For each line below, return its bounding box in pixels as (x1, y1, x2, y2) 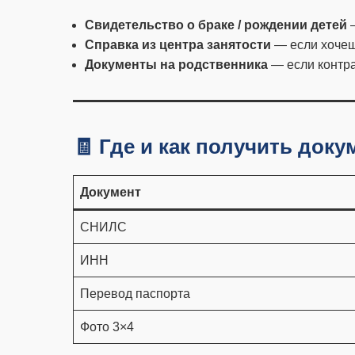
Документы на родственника (85, 58, 268, 71)
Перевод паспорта (80, 287, 190, 300)
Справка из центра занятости (85, 38, 271, 52)
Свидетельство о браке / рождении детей (85, 18, 347, 32)
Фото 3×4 (80, 320, 134, 334)
